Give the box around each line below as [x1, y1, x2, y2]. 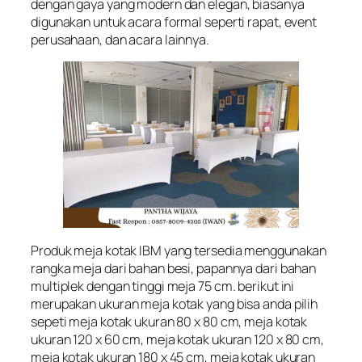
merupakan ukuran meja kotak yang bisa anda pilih [31, 294, 318, 313]
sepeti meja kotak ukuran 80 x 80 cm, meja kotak [31, 312, 308, 330]
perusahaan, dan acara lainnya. [31, 30, 209, 48]
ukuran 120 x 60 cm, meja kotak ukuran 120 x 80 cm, [31, 330, 324, 348]
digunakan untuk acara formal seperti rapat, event [31, 12, 318, 31]
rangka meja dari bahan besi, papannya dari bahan [31, 259, 317, 277]
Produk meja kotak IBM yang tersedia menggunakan [31, 241, 327, 259]
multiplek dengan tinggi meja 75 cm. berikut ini [31, 276, 295, 295]
